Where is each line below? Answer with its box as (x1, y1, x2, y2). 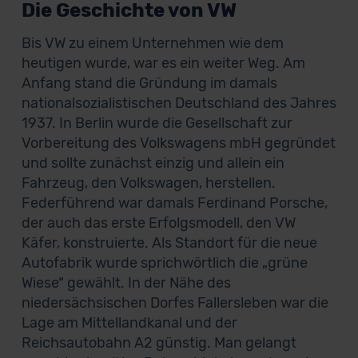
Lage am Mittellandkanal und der (21, 314, 237, 332)
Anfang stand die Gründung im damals (21, 74, 277, 92)
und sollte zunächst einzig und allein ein (21, 154, 284, 172)
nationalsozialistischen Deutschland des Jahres (21, 94, 336, 112)
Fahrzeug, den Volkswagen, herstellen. (21, 174, 276, 192)
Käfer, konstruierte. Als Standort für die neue (21, 234, 317, 252)
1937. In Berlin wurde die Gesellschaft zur (21, 114, 292, 132)
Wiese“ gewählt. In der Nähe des (21, 274, 231, 292)
